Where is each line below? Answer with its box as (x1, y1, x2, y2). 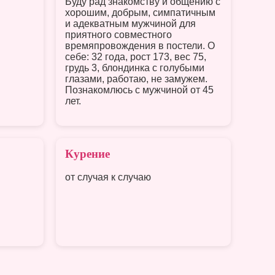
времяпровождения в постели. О (65, 40, 215, 51)
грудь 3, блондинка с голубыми (65, 62, 204, 73)
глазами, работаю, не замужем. (65, 73, 207, 84)
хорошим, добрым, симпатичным (65, 7, 215, 18)
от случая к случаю (65, 172, 151, 183)
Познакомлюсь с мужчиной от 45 (65, 84, 214, 95)
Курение (65, 147, 110, 160)
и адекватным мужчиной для (65, 18, 196, 29)
